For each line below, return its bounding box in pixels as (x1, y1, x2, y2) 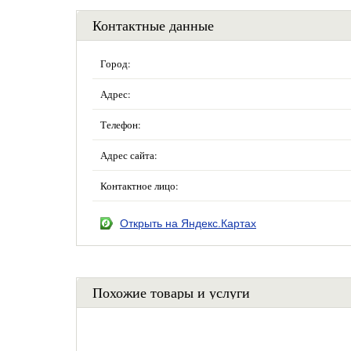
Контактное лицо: (100, 179, 179, 193)
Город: (100, 56, 131, 71)
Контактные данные (92, 16, 214, 34)
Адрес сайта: (100, 148, 157, 162)
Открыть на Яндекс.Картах (120, 217, 256, 230)
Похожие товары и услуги (92, 283, 250, 302)
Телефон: (100, 118, 141, 132)
